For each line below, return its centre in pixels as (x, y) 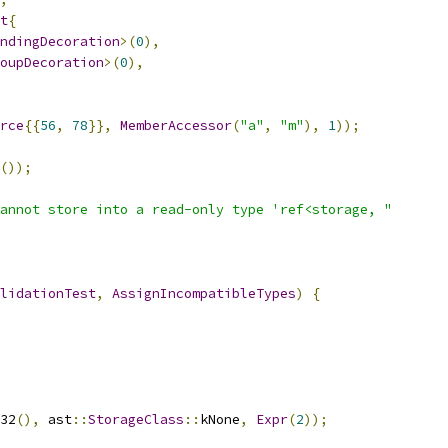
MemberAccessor (176, 125)
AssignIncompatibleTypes (204, 293)
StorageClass (136, 419)
